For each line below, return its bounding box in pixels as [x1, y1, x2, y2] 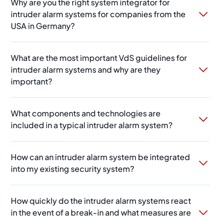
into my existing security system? [11, 164, 135, 174]
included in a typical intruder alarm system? [11, 120, 173, 131]
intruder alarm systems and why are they [11, 64, 161, 75]
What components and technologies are [11, 108, 161, 119]
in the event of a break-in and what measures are [11, 207, 192, 218]
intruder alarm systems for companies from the [11, 9, 65, 20]
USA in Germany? [11, 21, 75, 31]
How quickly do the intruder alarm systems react [11, 195, 192, 206]
